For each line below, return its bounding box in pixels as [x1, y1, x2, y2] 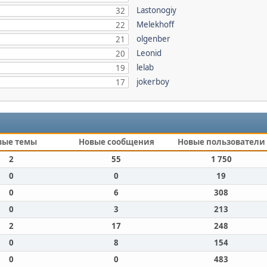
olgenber [136, 33, 171, 44]
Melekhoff [136, 19, 175, 30]
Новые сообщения [78, 136, 154, 147]
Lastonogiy [136, 5, 177, 15]
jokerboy [136, 76, 170, 87]
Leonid [136, 48, 162, 58]
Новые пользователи [177, 136, 265, 147]
